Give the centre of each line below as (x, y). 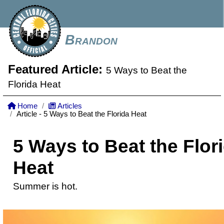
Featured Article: (57, 69)
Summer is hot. (45, 186)
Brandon (91, 40)
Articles (69, 106)
